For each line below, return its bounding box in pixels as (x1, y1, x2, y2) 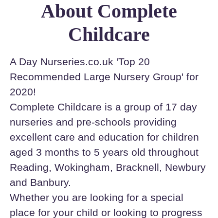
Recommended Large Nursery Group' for (10, 71, 199, 82)
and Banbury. (10, 177, 71, 188)
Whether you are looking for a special (10, 192, 183, 203)
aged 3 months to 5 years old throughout (10, 146, 199, 158)
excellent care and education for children (10, 131, 199, 143)
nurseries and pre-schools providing (10, 116, 177, 127)
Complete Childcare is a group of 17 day (10, 101, 197, 112)
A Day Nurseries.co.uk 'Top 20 (10, 56, 150, 67)
